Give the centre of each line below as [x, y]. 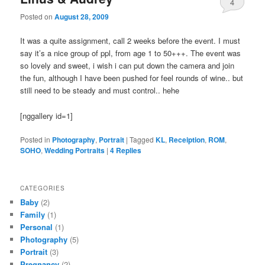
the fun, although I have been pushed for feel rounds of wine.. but [132, 78]
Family [33, 214]
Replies [128, 150]
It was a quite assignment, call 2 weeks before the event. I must [130, 41]
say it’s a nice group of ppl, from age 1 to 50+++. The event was [131, 53]
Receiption [187, 139]
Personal [37, 227]
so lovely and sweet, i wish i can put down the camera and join [127, 66]
